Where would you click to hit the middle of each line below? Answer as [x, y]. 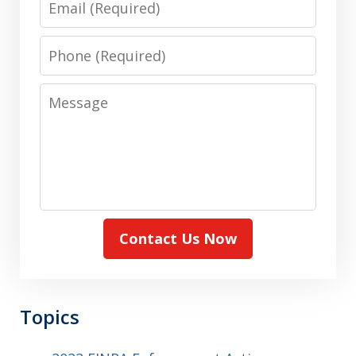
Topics [50, 316]
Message [71, 93]
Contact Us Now [178, 238]
